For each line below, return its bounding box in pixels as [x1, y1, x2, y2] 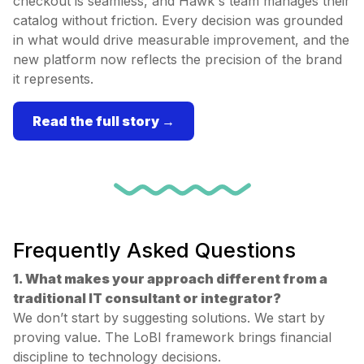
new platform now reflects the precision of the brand [13, 51, 342, 68]
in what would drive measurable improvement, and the [13, 32, 349, 49]
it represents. [13, 71, 93, 88]
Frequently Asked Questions [13, 237, 296, 263]
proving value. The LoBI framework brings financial [13, 329, 331, 346]
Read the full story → [32, 113, 175, 130]
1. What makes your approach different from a [13, 271, 327, 288]
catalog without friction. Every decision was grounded [13, 12, 343, 29]
